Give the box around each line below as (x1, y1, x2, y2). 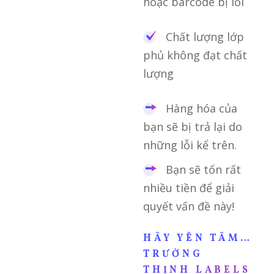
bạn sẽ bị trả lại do (143, 119, 242, 134)
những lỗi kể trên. (143, 137, 237, 152)
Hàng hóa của (163, 100, 237, 116)
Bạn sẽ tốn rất (163, 161, 241, 177)
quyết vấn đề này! (143, 198, 234, 213)
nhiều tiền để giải (143, 180, 234, 195)
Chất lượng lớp (163, 29, 244, 44)
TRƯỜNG (143, 247, 203, 261)
